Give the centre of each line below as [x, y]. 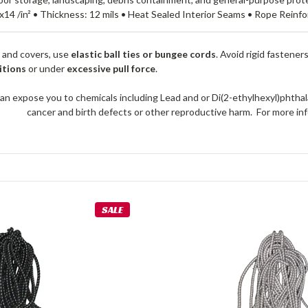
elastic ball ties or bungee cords [144, 54]
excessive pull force [111, 69]
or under [47, 69]
